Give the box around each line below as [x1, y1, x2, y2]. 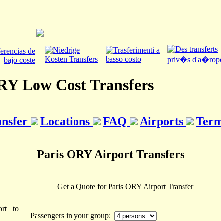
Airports [140, 114, 186, 128]
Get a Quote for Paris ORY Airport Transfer [57, 183, 193, 191]
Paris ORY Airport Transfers [37, 147, 184, 161]
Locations [40, 114, 93, 128]
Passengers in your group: [30, 211, 114, 220]
